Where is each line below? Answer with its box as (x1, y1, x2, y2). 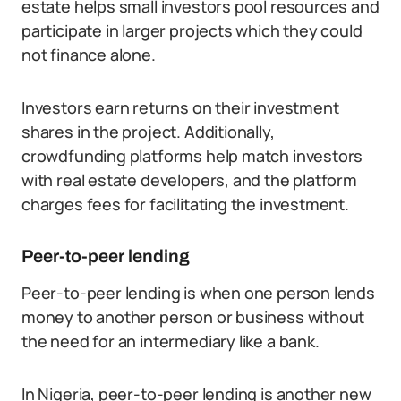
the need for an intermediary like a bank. (21, 330, 320, 352)
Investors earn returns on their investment (21, 97, 339, 118)
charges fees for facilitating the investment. (21, 193, 349, 215)
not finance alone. (21, 44, 156, 65)
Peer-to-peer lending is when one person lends (21, 282, 375, 303)
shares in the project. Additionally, (21, 121, 275, 142)
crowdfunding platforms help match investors (21, 145, 363, 166)
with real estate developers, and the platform (21, 169, 357, 191)
